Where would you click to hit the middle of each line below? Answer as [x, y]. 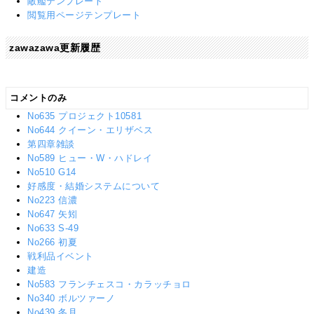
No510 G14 [52, 172]
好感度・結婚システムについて [94, 186]
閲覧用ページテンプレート [84, 15]
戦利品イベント [61, 257]
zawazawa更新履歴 [55, 48]
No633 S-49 [53, 228]
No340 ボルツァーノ [71, 299]
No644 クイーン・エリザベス [90, 130]
